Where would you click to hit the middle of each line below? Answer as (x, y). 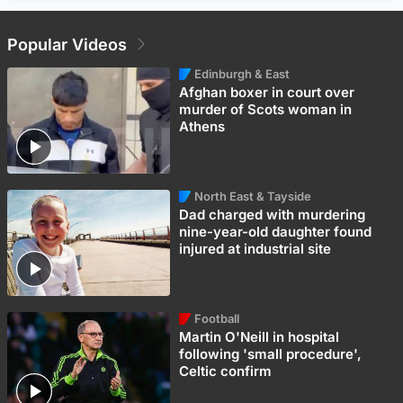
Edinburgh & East (242, 74)
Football (217, 319)
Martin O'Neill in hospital (260, 337)
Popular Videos (67, 44)
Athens (202, 127)
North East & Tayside (253, 197)
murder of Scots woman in (266, 110)
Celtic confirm (226, 372)
